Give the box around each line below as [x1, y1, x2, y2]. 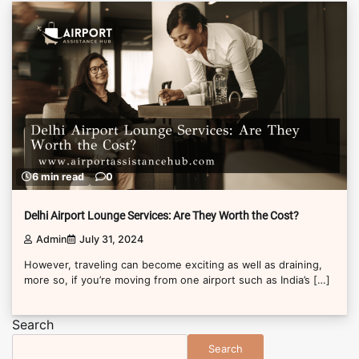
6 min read [32, 171, 84, 184]
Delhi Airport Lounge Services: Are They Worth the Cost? [24, 208, 299, 222]
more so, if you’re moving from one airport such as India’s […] [24, 273, 330, 287]
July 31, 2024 [79, 233, 143, 246]
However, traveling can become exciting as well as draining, [24, 258, 322, 272]
